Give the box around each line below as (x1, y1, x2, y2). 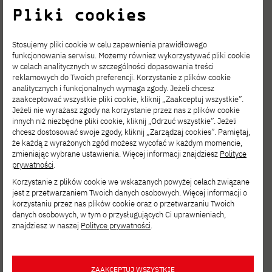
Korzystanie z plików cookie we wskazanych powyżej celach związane (12, 176, 250, 187)
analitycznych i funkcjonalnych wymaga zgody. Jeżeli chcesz (12, 83, 214, 93)
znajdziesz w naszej (12, 220, 81, 231)
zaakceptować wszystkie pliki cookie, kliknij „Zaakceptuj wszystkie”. (12, 93, 243, 104)
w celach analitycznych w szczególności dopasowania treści (12, 61, 214, 72)
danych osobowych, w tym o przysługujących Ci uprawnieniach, (12, 209, 226, 220)
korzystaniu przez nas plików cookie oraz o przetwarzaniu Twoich (12, 198, 234, 209)
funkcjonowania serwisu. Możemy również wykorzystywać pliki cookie (12, 50, 250, 61)
